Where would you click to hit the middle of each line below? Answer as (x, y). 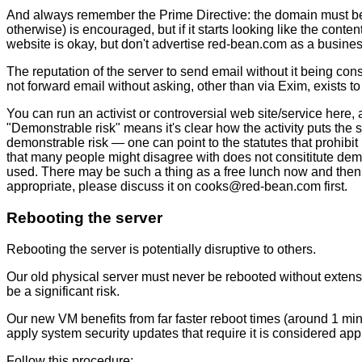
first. (334, 187)
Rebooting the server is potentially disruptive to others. (161, 249)
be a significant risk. (63, 291)
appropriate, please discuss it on (101, 187)
